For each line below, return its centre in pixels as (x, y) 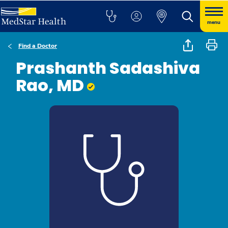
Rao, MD (51, 85)
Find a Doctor (38, 46)
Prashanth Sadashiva (108, 68)
